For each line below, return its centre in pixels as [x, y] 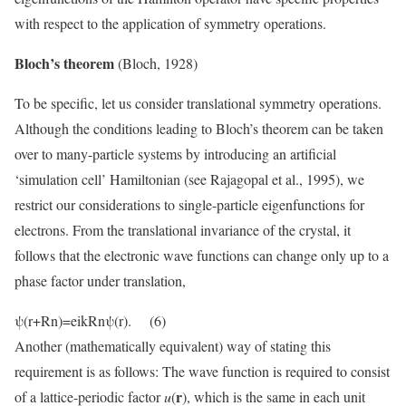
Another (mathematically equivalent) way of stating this [173, 346]
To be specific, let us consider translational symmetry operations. [198, 103]
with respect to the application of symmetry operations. [170, 24]
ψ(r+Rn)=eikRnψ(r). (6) [90, 321]
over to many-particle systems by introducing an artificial [175, 154]
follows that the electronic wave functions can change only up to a [202, 256]
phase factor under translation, [100, 281]
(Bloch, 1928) [156, 63]
